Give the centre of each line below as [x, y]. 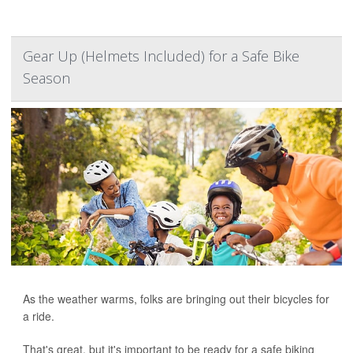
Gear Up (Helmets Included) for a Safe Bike [161, 56]
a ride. [39, 316]
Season [46, 78]
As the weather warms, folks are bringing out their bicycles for [176, 299]
